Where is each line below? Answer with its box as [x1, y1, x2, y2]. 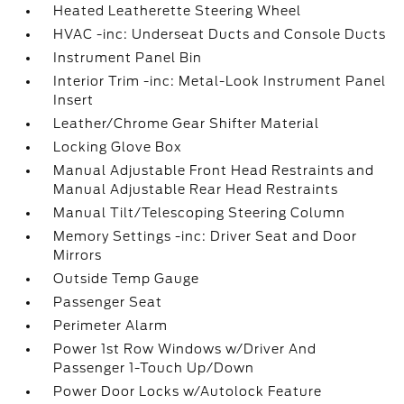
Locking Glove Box [53, 140, 183, 154]
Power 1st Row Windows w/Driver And [53, 342, 317, 356]
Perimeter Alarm [53, 318, 169, 333]
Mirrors [53, 248, 103, 262]
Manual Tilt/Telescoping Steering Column [53, 206, 346, 220]
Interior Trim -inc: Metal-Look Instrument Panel [53, 74, 387, 88]
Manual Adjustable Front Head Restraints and [53, 163, 375, 178]
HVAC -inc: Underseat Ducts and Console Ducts [53, 27, 387, 41]
